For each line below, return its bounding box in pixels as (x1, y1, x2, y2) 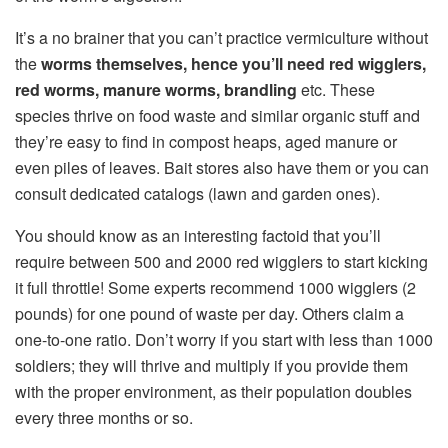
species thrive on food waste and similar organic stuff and (15, 104, 420, 128)
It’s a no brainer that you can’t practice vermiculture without (15, 26, 428, 50)
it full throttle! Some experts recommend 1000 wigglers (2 (15, 276, 416, 300)
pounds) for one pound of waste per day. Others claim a (15, 302, 404, 326)
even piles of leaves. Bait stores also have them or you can (15, 156, 429, 180)
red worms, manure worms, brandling (15, 78, 301, 102)
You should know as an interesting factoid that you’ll (15, 224, 381, 248)
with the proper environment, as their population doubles (15, 380, 412, 404)
